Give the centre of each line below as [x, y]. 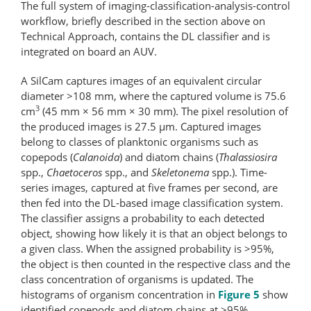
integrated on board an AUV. [89, 51]
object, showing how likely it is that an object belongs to [154, 233]
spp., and [128, 172]
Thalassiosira [248, 157]
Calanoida [96, 157]
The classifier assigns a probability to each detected [143, 218]
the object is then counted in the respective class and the [155, 263]
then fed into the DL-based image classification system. [152, 202]
